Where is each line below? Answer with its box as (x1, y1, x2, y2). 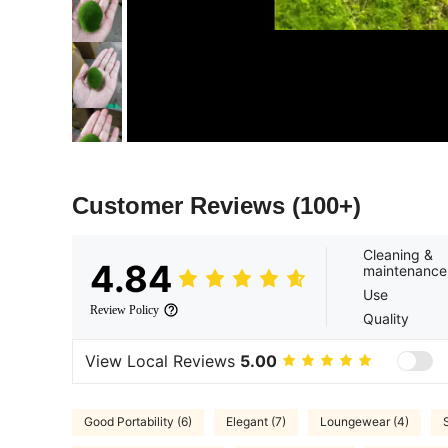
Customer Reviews (72, 191, 292, 219)
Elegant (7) (226, 414, 286, 430)
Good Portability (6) (84, 414, 192, 430)
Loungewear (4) (320, 414, 409, 430)
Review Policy (90, 302, 159, 317)
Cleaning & (363, 245, 433, 263)
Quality (363, 309, 409, 327)
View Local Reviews (85, 351, 240, 372)
